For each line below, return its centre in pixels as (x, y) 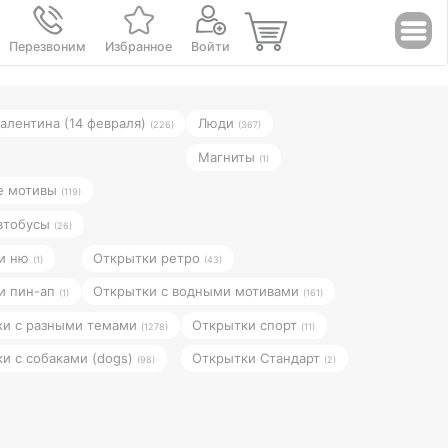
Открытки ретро (149, 257)
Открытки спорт (247, 324)
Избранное (139, 46)
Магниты (229, 156)
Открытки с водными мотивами (198, 290)
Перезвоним (48, 46)
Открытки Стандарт (258, 357)
